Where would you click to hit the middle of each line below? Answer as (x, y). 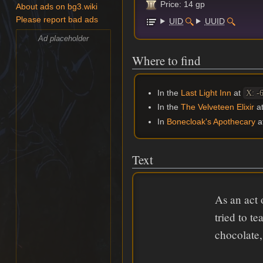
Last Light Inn (206, 92)
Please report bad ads (57, 20)
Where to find (166, 61)
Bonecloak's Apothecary (211, 121)
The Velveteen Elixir (217, 107)
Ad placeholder (64, 38)
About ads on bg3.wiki (57, 7)
